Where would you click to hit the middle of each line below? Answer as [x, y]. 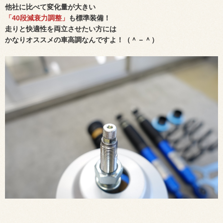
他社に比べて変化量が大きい [50, 7]
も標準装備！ [90, 18]
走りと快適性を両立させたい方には [61, 29]
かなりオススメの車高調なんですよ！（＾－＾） [82, 40]
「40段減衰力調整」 [37, 18]
